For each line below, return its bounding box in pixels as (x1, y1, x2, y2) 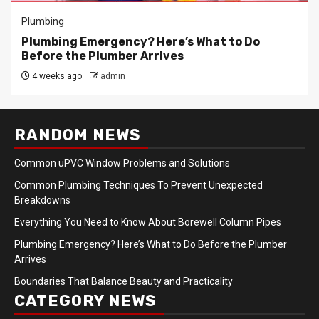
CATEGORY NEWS (14, 291, 157, 310)
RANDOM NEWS (14, 125, 141, 145)
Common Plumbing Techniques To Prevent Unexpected (14, 179, 263, 191)
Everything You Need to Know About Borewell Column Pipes (14, 216, 286, 228)
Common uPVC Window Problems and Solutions (14, 157, 230, 169)
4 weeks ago (30, 71, 82, 81)
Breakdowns (14, 194, 70, 206)
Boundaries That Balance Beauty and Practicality (14, 276, 233, 287)
